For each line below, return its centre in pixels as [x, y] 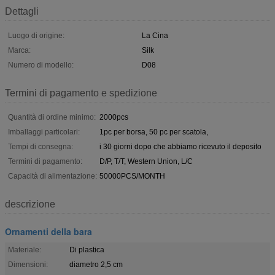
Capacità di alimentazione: [52, 176]
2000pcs [114, 117]
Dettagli [22, 11]
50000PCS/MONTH [132, 176]
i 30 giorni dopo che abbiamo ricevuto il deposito [180, 146]
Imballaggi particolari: [44, 132]
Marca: [19, 50]
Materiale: [25, 250]
